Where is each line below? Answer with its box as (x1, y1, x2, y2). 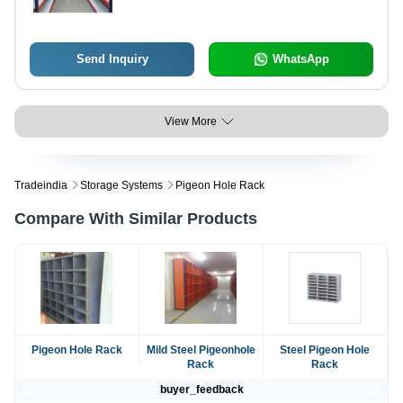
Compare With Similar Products (14, 210, 257, 228)
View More (165, 115, 217, 129)
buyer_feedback (159, 383, 244, 397)
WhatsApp (272, 52, 329, 67)
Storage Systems (80, 179, 163, 193)
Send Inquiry (76, 52, 148, 67)
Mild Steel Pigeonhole (146, 344, 255, 357)
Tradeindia (14, 179, 67, 193)
